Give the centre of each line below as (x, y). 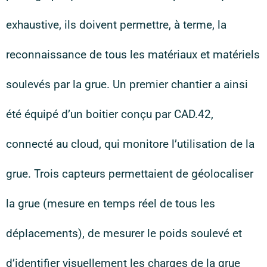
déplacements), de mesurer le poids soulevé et (124, 233)
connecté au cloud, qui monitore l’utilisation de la (130, 144)
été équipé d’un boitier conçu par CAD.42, (110, 114)
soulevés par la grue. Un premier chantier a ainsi (127, 84)
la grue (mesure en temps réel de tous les (111, 204)
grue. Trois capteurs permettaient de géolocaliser (130, 174)
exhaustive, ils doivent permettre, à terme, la (116, 25)
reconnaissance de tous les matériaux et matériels (133, 55)
